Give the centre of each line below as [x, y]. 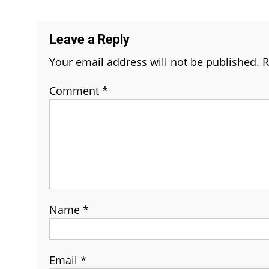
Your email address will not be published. [154, 62]
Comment [76, 91]
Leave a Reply [89, 39]
